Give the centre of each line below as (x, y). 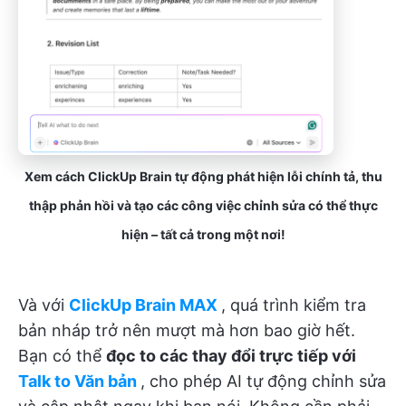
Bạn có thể (62, 355)
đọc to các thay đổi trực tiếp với (231, 355)
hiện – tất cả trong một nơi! (203, 234)
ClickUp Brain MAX (143, 304)
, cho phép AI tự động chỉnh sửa (263, 381)
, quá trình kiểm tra (294, 304)
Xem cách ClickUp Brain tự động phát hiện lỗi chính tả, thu (203, 176)
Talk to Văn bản (77, 381)
